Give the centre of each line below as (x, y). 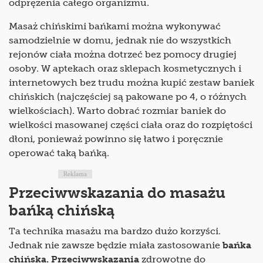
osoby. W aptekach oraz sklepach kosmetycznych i (125, 69)
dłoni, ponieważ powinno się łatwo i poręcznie (116, 139)
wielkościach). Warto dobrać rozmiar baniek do (117, 111)
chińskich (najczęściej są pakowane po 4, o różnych (128, 97)
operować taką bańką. (59, 153)
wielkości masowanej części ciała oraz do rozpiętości (131, 125)
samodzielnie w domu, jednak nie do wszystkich (120, 41)
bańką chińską (62, 211)
